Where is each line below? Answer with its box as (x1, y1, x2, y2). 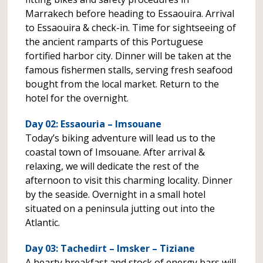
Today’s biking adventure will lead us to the (25, 131, 216, 144)
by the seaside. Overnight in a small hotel (25, 188, 206, 201)
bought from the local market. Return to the (25, 77, 220, 90)
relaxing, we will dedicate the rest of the (25, 160, 200, 173)
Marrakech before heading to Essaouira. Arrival (25, 7, 235, 20)
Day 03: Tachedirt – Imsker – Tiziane (25, 242, 195, 255)
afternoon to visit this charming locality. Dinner (25, 174, 233, 187)
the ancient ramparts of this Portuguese (25, 35, 204, 48)
